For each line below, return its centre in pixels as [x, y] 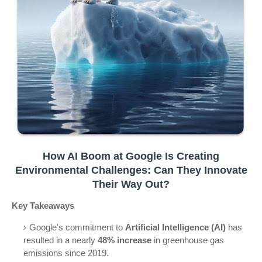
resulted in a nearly [61, 240]
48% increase [125, 240]
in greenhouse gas [188, 240]
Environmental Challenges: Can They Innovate [131, 170]
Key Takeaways [43, 206]
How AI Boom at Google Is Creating [131, 156]
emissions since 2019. [66, 253]
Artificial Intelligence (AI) [175, 227]
